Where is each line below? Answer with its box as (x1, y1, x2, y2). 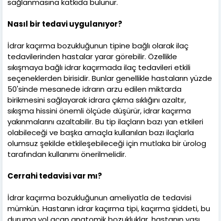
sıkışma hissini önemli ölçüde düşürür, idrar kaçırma (7, 105, 191, 116)
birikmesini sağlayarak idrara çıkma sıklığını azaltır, (7, 94, 186, 105)
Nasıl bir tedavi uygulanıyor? (7, 18, 122, 29)
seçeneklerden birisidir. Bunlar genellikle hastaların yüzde (7, 73, 212, 83)
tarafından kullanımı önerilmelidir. (7, 148, 126, 159)
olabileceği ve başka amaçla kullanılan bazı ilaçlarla (7, 127, 194, 138)
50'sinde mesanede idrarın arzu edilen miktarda (7, 83, 182, 94)
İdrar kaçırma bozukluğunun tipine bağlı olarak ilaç (7, 40, 188, 51)
